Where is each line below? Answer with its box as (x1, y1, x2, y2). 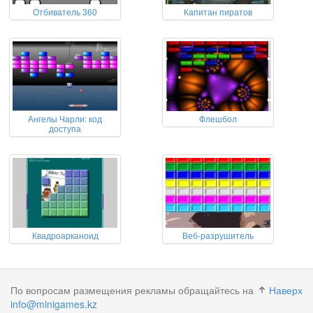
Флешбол (199, 112, 237, 124)
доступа (49, 122, 81, 134)
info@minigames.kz (10, 297, 97, 311)
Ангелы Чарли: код (28, 112, 102, 124)
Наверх (269, 283, 303, 297)
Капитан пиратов (184, 6, 252, 17)
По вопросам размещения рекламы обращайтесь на (10, 283, 254, 297)
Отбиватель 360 (33, 6, 97, 17)
